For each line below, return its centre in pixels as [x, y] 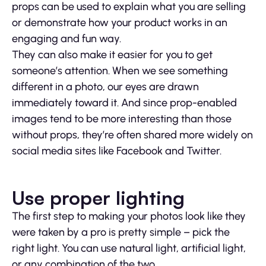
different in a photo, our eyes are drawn [105, 87]
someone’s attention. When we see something [120, 71]
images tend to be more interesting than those [122, 119]
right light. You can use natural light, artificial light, [129, 248]
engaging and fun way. [66, 39]
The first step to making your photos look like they [129, 216]
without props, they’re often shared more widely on [132, 135]
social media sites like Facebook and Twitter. [117, 151]
